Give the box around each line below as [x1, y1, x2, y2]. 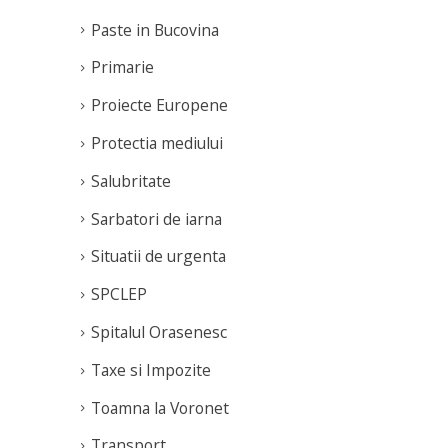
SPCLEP [91, 283, 147, 306]
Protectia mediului [91, 132, 223, 155]
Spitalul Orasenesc [91, 320, 227, 343]
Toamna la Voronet [91, 396, 229, 419]
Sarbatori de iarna [91, 207, 222, 230]
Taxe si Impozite [91, 358, 211, 381]
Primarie [91, 56, 154, 79]
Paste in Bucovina [91, 18, 219, 41]
